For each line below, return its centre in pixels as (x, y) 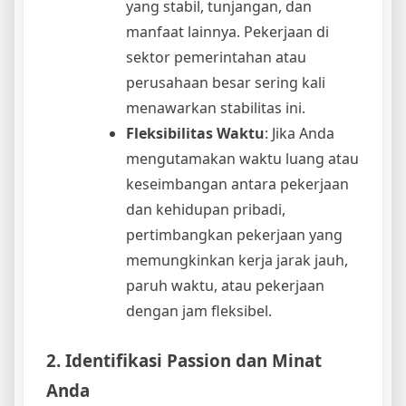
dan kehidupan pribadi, (206, 209)
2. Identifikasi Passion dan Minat (184, 360)
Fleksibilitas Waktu (195, 133)
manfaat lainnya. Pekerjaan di (227, 31)
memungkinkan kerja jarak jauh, (237, 260)
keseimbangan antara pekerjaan (237, 184)
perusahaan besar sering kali (226, 82)
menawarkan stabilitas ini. (216, 107)
